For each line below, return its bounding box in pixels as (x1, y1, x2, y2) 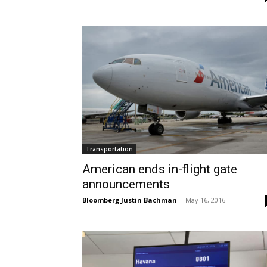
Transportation (86, 144, 133, 153)
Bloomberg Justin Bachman (82, 195, 177, 204)
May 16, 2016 (185, 195, 225, 204)
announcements (82, 176, 170, 191)
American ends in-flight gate (82, 162, 237, 176)
